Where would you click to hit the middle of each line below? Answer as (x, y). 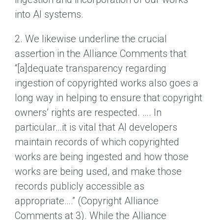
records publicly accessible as (80, 186)
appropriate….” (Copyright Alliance (87, 201)
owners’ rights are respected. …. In (88, 112)
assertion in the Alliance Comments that (101, 53)
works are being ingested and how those (102, 156)
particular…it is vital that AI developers (96, 127)
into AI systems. (49, 14)
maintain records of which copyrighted (97, 142)
